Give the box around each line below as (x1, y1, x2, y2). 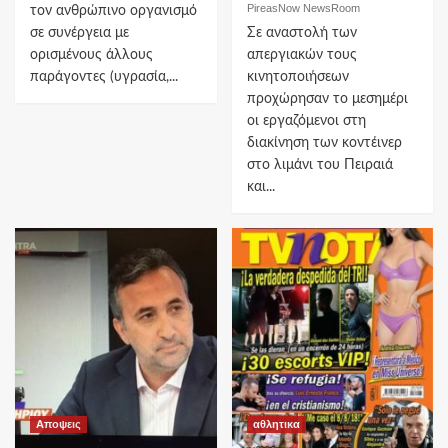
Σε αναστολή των (246, 25, 357, 40)
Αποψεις (36, 417, 81, 430)
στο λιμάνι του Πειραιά (246, 157, 393, 172)
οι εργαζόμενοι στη (246, 113, 366, 128)
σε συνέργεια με (30, 25, 129, 40)
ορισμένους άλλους (30, 47, 153, 62)
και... (246, 179, 275, 194)
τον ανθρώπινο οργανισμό (30, 3, 197, 18)
